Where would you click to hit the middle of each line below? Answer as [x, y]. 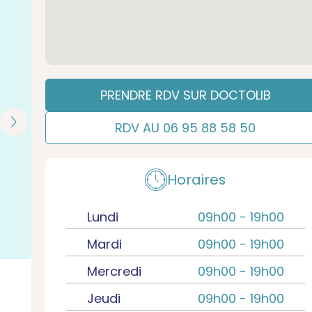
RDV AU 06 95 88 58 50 [186, 128]
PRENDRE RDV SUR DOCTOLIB [185, 95]
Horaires [197, 179]
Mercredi [114, 271]
